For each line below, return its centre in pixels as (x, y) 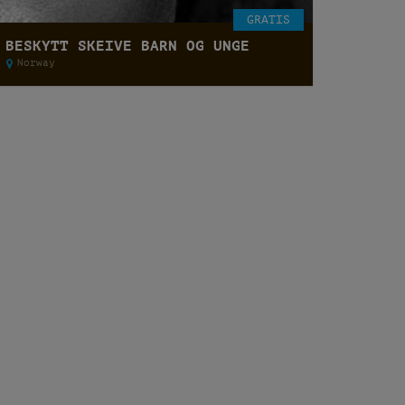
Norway (36, 63)
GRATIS (268, 19)
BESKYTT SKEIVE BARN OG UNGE (127, 46)
